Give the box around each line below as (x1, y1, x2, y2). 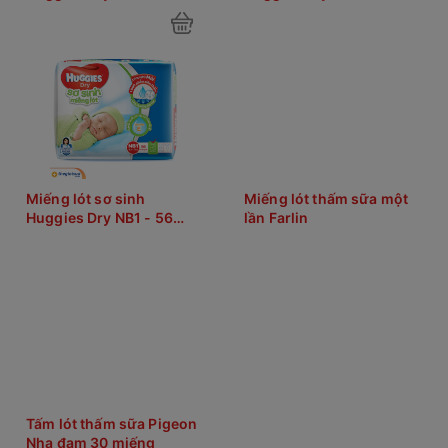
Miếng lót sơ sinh (26, 190, 146, 207)
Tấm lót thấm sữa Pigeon (26, 415, 198, 432)
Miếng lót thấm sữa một (244, 190, 409, 207)
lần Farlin (244, 209, 309, 226)
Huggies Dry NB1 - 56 (26, 209, 173, 226)
